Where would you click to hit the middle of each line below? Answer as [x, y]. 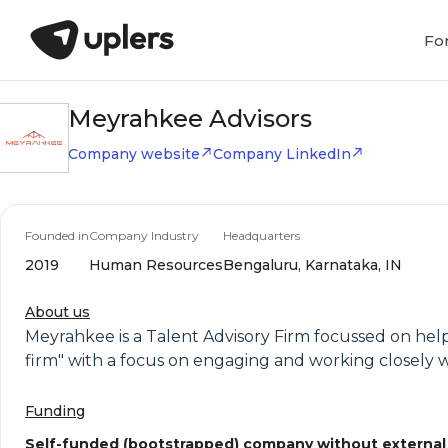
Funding [55, 411]
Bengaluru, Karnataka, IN [312, 265]
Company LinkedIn [282, 154]
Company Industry [144, 235]
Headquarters [261, 235]
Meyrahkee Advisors [190, 118]
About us [57, 312]
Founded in [57, 235]
